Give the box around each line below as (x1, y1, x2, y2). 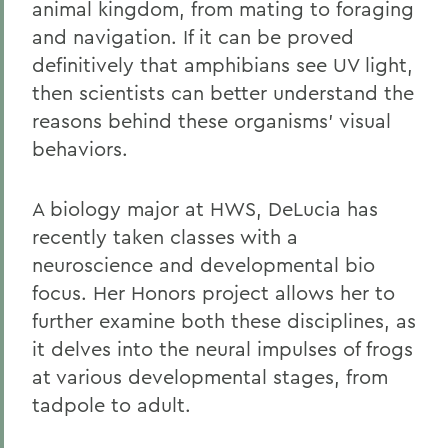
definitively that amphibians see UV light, (32, 52, 413, 77)
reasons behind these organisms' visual (32, 108, 391, 133)
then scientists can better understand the (32, 80, 414, 105)
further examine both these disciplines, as (32, 308, 416, 333)
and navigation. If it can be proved (32, 24, 354, 49)
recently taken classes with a (32, 224, 298, 249)
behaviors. (32, 136, 128, 161)
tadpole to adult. (32, 392, 191, 417)
